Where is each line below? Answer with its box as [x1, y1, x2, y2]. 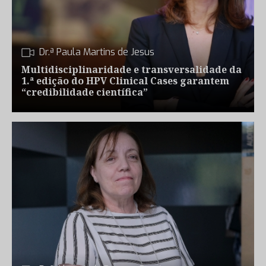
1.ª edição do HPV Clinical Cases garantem [21, 74, 229, 87]
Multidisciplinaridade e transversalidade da [21, 63, 242, 76]
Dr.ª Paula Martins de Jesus [39, 46, 154, 58]
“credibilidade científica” [21, 85, 148, 99]
